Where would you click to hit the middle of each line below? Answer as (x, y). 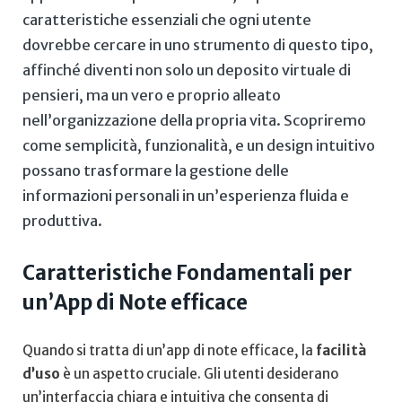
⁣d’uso (41, 373)
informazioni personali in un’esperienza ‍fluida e (186, 195)
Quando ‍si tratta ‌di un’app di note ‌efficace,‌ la (169, 350)
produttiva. (62, 220)
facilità (341, 350)
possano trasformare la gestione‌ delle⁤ (156, 170)
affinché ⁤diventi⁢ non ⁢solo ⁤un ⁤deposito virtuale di (187, 70)
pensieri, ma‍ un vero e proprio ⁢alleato (152, 95)
